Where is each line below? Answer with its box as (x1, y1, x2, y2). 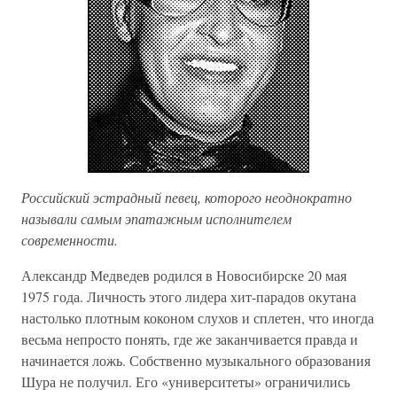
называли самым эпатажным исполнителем (21, 209, 292, 228)
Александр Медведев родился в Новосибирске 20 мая (21, 266, 346, 284)
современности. (21, 230, 118, 249)
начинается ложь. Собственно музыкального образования (21, 351, 370, 370)
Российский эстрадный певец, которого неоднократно (21, 188, 352, 206)
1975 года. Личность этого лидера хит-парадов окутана (21, 287, 356, 306)
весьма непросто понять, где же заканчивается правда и (21, 330, 358, 348)
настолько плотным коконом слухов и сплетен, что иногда (21, 308, 374, 327)
